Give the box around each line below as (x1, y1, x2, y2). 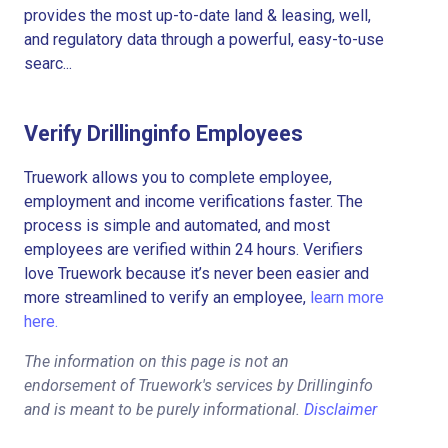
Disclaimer (304, 399, 377, 419)
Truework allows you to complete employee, (24, 167, 332, 187)
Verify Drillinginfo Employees (24, 120, 303, 146)
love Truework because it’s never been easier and (24, 263, 369, 283)
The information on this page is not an (24, 351, 289, 371)
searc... (24, 53, 72, 73)
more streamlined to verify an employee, (24, 287, 310, 307)
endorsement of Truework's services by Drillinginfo (24, 375, 373, 395)
